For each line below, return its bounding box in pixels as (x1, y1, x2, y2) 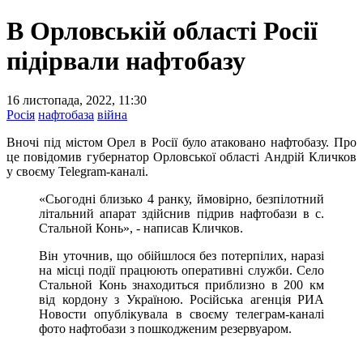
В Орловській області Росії (6, 15, 318, 45)
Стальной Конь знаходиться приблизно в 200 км (39, 278, 324, 293)
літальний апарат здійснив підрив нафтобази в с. (39, 207, 324, 221)
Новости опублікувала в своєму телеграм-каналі (39, 307, 324, 322)
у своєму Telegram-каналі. (6, 164, 148, 179)
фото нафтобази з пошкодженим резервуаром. (39, 322, 292, 336)
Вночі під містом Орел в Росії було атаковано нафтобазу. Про (6, 135, 357, 150)
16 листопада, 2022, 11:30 (6, 93, 147, 108)
